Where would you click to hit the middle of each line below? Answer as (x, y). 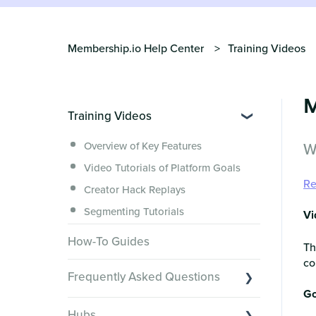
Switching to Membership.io (149, 307)
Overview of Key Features (142, 146)
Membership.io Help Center (135, 48)
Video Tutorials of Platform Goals (162, 168)
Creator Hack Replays (134, 190)
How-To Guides (108, 242)
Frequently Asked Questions (144, 277)
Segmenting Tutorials (134, 212)
